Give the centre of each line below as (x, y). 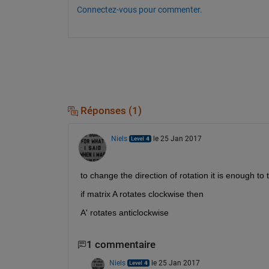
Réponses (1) (110, 110)
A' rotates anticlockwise (124, 213)
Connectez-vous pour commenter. (139, 9)
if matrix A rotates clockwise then (142, 194)
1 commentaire (121, 245)
